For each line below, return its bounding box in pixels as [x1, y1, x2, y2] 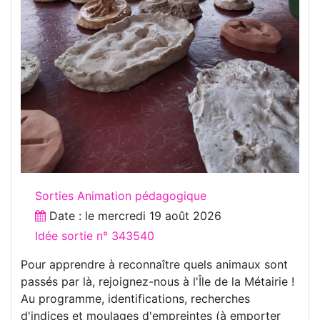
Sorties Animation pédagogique [35, 189, 206, 204]
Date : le [46, 209, 98, 224]
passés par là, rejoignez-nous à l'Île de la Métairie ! [21, 274, 294, 289]
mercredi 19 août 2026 [98, 209, 221, 224]
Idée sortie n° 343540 [35, 229, 154, 244]
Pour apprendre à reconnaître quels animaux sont [21, 257, 288, 272]
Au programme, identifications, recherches [21, 291, 250, 306]
